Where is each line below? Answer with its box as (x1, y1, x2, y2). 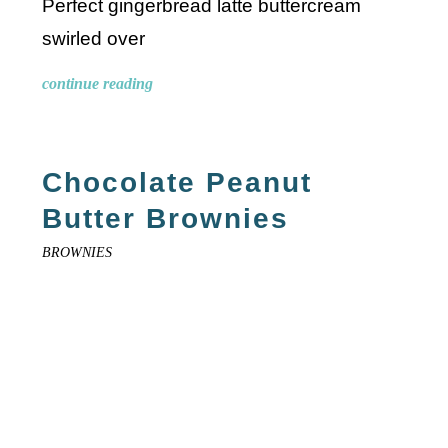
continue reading (42, 75, 154, 93)
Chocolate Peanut (42, 167, 313, 199)
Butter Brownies (42, 203, 290, 235)
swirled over (42, 28, 146, 50)
